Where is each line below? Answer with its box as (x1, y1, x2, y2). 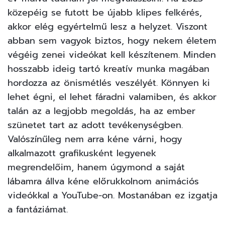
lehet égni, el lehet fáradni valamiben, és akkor (8, 89, 216, 104)
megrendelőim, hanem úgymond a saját (8, 160, 185, 174)
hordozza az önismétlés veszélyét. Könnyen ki (8, 75, 210, 90)
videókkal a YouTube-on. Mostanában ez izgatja (8, 188, 217, 202)
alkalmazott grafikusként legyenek (8, 146, 156, 160)
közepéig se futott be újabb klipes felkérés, (8, 5, 202, 20)
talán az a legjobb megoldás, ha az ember (8, 103, 195, 118)
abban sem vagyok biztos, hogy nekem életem (8, 33, 216, 48)
